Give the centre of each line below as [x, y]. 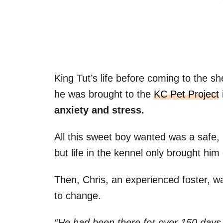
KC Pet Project [186, 94]
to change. [78, 195]
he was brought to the [104, 94]
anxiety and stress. [99, 110]
